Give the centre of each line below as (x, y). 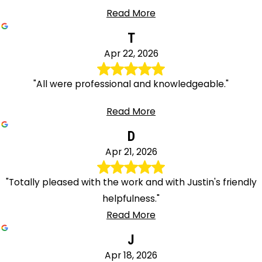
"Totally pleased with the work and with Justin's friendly (131, 182)
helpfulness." (131, 198)
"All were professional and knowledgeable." (131, 84)
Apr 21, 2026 (131, 152)
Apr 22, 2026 (131, 54)
